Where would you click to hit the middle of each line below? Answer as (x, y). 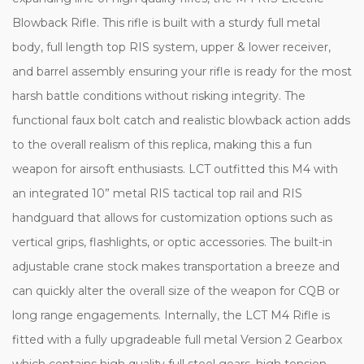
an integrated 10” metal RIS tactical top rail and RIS (157, 193)
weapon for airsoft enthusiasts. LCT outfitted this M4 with (175, 169)
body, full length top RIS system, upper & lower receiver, (171, 47)
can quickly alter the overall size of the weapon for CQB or (176, 290)
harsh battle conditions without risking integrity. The (159, 95)
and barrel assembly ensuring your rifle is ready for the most (182, 71)
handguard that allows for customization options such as (172, 217)
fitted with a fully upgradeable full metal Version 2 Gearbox (177, 339)
